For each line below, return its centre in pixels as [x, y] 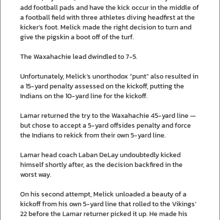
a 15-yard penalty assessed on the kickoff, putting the [102, 86]
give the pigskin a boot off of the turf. [77, 37]
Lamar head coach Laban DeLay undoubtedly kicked [100, 155]
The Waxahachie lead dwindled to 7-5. [79, 56]
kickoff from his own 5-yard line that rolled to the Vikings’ [108, 204]
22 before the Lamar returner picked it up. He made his [104, 214]
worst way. [36, 174]
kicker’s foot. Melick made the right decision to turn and [106, 27]
